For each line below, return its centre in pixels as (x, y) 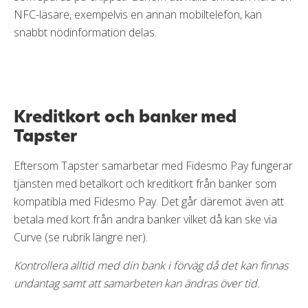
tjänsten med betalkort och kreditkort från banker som (145, 183)
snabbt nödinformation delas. (87, 32)
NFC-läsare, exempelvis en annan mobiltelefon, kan (138, 14)
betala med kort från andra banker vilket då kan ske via (145, 219)
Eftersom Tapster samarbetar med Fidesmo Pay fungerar (153, 165)
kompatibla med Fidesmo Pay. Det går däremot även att (149, 201)
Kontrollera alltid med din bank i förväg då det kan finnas (151, 265)
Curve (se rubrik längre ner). (82, 237)
